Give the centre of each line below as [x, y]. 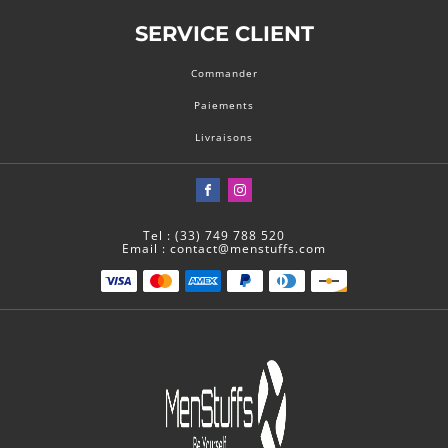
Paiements [224, 105]
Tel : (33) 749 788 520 [213, 236]
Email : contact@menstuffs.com [224, 249]
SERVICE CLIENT [224, 34]
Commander [224, 73]
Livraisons [224, 137]
